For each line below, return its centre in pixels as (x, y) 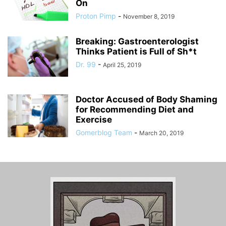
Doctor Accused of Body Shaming (147, 100)
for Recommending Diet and (135, 110)
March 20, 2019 (161, 133)
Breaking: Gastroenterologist (137, 42)
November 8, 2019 (149, 17)
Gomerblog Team (104, 133)
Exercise (94, 120)
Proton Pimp (96, 16)
